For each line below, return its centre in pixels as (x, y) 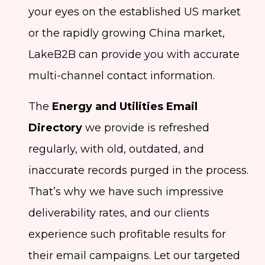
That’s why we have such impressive (126, 192)
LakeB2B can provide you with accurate (134, 55)
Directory (55, 128)
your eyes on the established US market (135, 12)
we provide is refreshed (146, 128)
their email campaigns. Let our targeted (134, 256)
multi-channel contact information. (122, 76)
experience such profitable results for (127, 235)
